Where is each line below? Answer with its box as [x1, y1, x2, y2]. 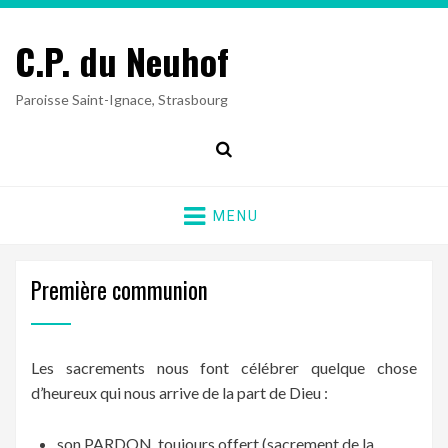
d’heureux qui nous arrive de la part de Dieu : [31, 383, 328, 403]
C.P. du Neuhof [15, 34, 229, 87]
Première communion [31, 273, 208, 308]
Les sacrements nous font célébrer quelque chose [31, 358, 417, 378]
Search [222, 150, 269, 169]
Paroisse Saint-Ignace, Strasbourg [15, 91, 228, 108]
